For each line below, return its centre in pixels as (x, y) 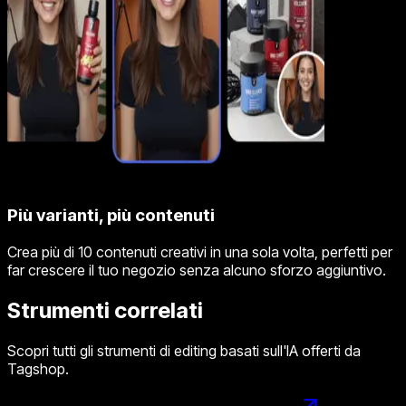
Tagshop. (38, 369)
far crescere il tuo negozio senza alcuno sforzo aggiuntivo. (197, 271)
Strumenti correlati (105, 311)
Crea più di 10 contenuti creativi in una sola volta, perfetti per (200, 252)
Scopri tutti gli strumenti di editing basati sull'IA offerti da (184, 351)
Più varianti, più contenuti (111, 216)
